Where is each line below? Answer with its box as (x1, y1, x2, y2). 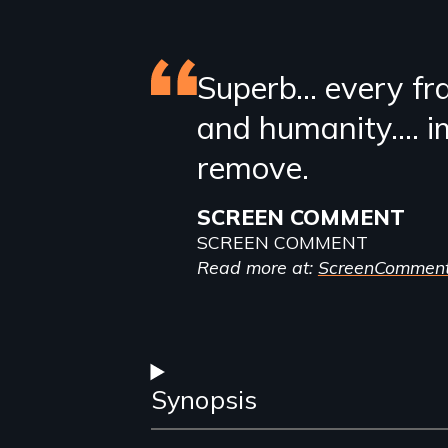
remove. (196, 147, 309, 187)
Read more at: (196, 255, 318, 278)
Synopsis (150, 384, 258, 416)
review (150, 111, 277, 161)
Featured (150, 65, 320, 115)
